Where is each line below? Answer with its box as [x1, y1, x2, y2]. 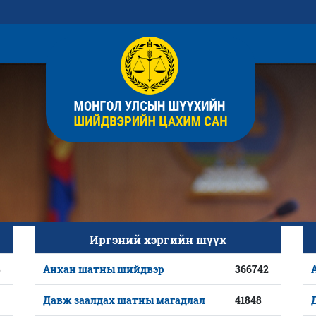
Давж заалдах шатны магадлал [43, 293, 205, 307]
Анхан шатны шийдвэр [43, 262, 164, 276]
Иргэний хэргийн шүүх [90, 232, 226, 247]
